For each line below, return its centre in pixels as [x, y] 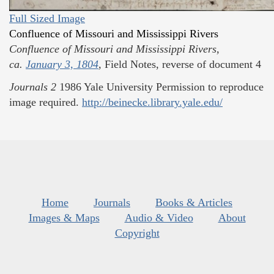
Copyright [137, 233]
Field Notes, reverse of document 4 [181, 64]
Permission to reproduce [210, 87]
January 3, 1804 [62, 64]
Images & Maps [64, 217]
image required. [44, 102]
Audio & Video [159, 217]
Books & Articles [194, 202]
